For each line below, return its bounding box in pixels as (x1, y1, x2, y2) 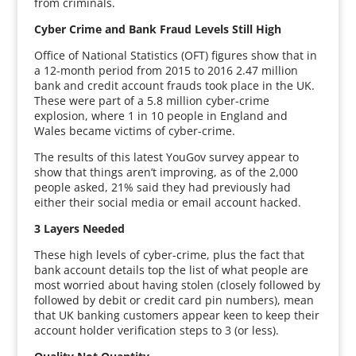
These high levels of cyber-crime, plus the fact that (33, 247, 304, 262)
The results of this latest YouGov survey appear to (33, 149, 299, 164)
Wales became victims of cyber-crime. (33, 123, 235, 138)
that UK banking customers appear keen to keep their (33, 308, 319, 323)
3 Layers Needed (33, 221, 125, 236)
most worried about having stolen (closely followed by (33, 277, 320, 292)
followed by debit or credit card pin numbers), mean (33, 292, 314, 308)
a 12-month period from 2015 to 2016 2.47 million (33, 63, 298, 78)
